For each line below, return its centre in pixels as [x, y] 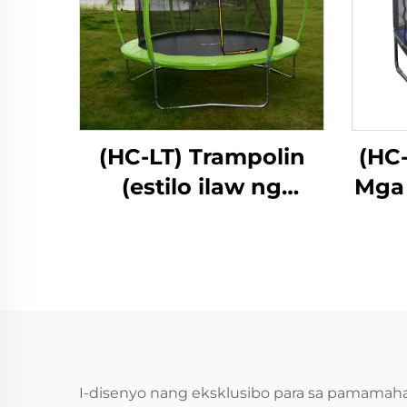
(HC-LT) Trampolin [202, 157]
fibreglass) [202, 217]
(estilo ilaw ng [202, 187]
